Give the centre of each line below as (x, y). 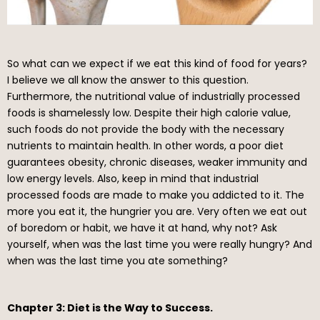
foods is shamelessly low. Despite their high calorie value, (149, 112)
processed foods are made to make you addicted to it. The (156, 195)
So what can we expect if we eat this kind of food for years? (157, 63)
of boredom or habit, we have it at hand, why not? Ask (142, 227)
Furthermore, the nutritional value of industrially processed (154, 96)
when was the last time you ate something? (117, 260)
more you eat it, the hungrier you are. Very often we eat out (157, 211)
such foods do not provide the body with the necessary (146, 129)
